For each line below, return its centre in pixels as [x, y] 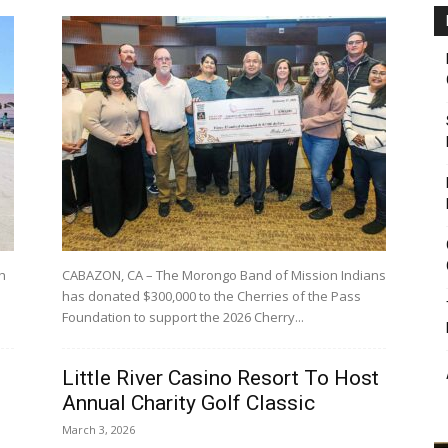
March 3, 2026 [98, 429]
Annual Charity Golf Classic [188, 403]
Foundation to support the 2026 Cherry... [183, 317]
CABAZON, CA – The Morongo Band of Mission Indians [224, 275]
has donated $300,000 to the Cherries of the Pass [211, 296]
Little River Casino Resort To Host [220, 378]
